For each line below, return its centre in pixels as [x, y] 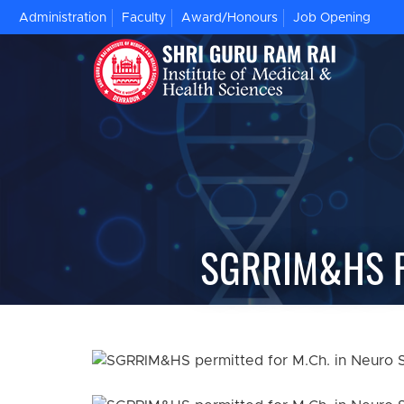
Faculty [144, 18]
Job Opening [332, 18]
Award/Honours [230, 18]
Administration [63, 18]
